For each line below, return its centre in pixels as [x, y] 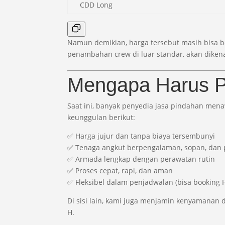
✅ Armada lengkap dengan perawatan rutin [141, 159]
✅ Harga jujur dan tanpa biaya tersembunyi [141, 136]
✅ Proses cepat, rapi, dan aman [120, 170]
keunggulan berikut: [101, 117]
